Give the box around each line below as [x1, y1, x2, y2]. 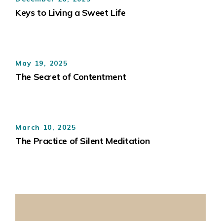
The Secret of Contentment [15, 71, 126, 83]
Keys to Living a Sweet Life [15, 7, 126, 19]
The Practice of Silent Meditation [15, 135, 150, 147]
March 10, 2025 [15, 122, 76, 132]
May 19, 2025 [15, 58, 68, 68]
